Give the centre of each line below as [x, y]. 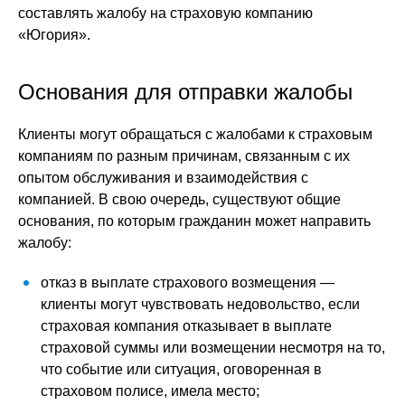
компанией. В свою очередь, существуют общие [179, 199]
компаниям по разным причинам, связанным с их [184, 156]
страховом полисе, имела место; [150, 391]
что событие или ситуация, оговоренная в [181, 369]
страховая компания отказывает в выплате [186, 326]
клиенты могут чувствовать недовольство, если [200, 304]
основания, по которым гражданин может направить [194, 221]
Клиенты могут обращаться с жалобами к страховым [195, 134]
